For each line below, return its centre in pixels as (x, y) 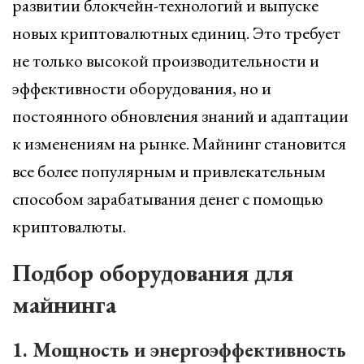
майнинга (64, 304)
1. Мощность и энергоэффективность (179, 349)
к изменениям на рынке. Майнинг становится (179, 143)
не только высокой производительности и (166, 61)
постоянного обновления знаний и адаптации (180, 116)
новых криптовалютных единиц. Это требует (176, 33)
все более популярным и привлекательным (169, 171)
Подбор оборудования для (153, 273)
